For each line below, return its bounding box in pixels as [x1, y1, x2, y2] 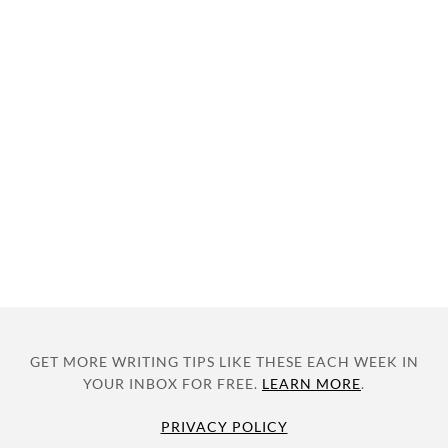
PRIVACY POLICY [160, 418, 288, 436]
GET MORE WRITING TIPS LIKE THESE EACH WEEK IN [29, 353, 419, 371]
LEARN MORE [262, 375, 361, 393]
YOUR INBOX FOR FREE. [83, 375, 262, 393]
